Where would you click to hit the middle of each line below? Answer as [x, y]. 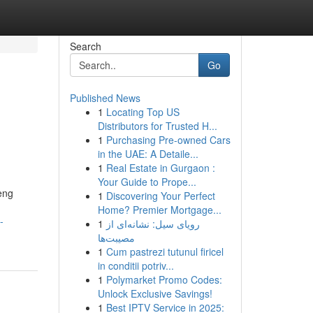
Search [85, 46]
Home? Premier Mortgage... [159, 210]
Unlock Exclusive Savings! [155, 293]
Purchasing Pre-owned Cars [168, 140]
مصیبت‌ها [116, 238]
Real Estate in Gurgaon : [160, 168]
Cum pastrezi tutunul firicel [165, 252]
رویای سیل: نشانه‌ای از [153, 224]
